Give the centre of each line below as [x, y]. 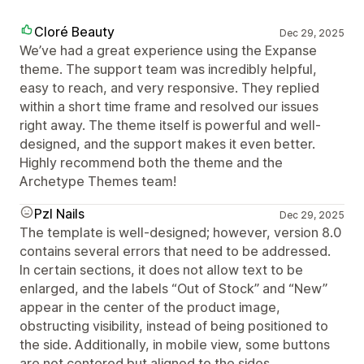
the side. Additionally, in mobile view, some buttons [175, 344]
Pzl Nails [59, 214]
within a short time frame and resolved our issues [169, 106]
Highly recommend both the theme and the [151, 162]
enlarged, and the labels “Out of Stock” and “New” [173, 288]
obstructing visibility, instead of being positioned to [174, 326]
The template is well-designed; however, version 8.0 [180, 232]
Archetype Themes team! [98, 181]
